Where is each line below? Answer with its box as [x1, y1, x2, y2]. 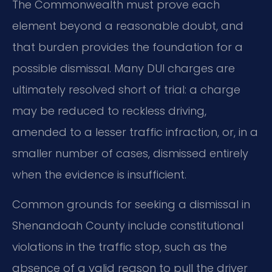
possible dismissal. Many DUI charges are [12, 60, 235, 76]
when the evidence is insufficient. [12, 166, 186, 182]
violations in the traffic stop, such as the [12, 239, 227, 255]
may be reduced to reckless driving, [12, 103, 206, 118]
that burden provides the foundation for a [12, 39, 243, 55]
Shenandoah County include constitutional [12, 218, 243, 234]
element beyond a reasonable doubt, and [12, 18, 243, 33]
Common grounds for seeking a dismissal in [12, 197, 250, 212]
